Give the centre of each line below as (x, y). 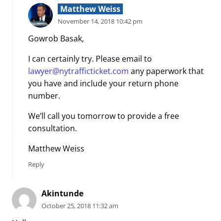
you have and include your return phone (103, 83)
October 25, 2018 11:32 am (80, 206)
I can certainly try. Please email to (90, 58)
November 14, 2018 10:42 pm (100, 21)
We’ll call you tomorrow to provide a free (104, 116)
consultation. (53, 128)
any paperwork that (166, 71)
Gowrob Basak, (56, 38)
